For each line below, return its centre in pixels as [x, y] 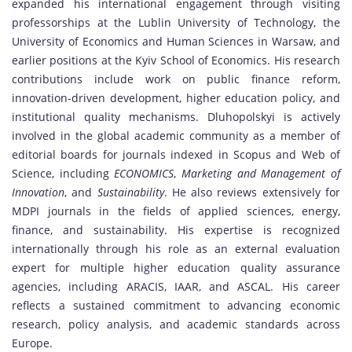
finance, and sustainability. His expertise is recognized [176, 230]
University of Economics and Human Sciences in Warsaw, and [176, 42]
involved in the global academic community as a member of [176, 136]
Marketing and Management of [261, 174]
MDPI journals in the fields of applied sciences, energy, [176, 211]
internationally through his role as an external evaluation [176, 249]
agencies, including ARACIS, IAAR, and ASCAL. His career [176, 287]
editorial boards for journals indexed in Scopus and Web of [176, 155]
